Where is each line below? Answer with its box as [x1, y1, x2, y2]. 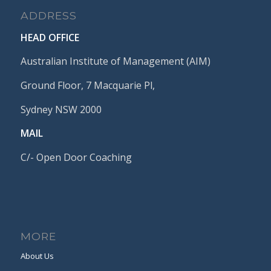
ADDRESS [20, 9, 77, 22]
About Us [20, 250, 54, 262]
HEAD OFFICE [20, 30, 79, 44]
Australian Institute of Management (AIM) [20, 54, 211, 68]
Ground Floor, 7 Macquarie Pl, [20, 78, 155, 92]
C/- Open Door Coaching [20, 150, 132, 164]
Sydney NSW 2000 [20, 102, 102, 116]
